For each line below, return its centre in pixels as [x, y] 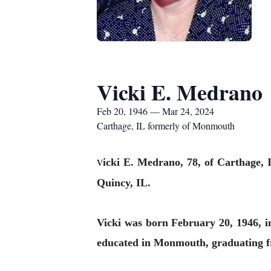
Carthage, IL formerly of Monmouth [166, 126]
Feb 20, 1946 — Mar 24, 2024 [155, 111]
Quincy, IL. [124, 183]
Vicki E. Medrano [180, 92]
